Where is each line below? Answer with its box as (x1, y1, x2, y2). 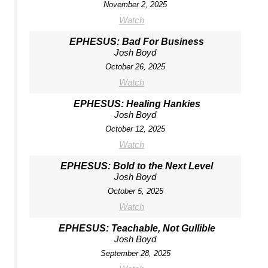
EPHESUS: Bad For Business (69, 36, 205, 47)
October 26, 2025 (105, 62, 166, 71)
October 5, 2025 (107, 186, 163, 196)
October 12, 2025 (105, 124, 166, 133)
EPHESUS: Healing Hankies (73, 98, 200, 109)
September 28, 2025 (100, 248, 170, 258)
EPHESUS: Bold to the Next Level (60, 160, 214, 171)
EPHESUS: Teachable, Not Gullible (58, 223, 215, 233)
